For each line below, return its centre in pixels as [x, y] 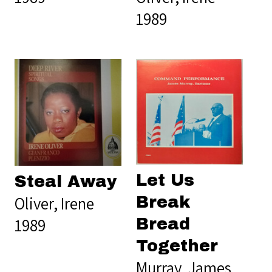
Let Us [165, 181]
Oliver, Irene [54, 203]
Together [177, 246]
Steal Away [66, 181]
